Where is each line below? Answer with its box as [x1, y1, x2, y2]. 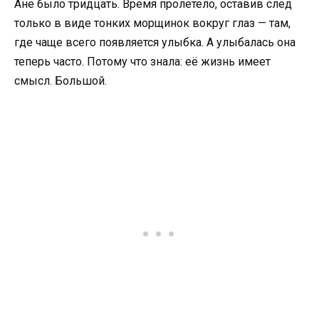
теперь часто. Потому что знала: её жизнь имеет [14, 54, 271, 68]
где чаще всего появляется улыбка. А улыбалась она [14, 35, 296, 49]
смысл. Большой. [14, 73, 107, 88]
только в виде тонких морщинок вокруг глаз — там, [14, 16, 291, 30]
